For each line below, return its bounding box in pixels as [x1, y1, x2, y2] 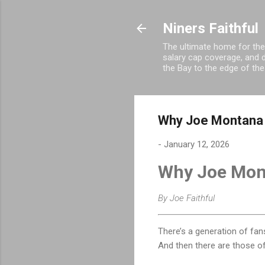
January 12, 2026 [164, 139, 230, 150]
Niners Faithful [163, 20, 258, 37]
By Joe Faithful [158, 192, 215, 203]
